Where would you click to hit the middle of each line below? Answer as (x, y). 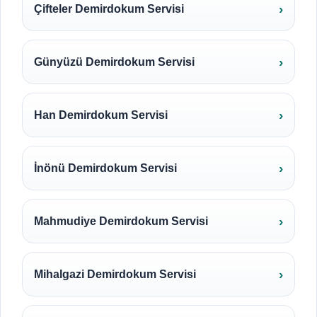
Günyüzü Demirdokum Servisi (114, 62)
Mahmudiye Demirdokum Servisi (121, 221)
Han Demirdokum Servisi (101, 115)
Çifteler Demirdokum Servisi (109, 9)
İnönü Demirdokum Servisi (105, 168)
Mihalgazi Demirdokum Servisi (115, 274)
